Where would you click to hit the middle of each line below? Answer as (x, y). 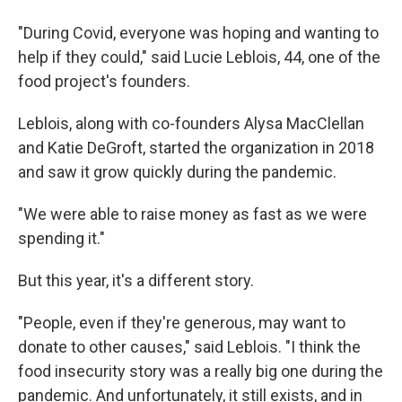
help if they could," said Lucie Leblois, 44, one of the (199, 57)
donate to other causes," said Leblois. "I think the (189, 347)
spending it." (61, 239)
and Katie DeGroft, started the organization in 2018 (196, 148)
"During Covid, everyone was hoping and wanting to (198, 33)
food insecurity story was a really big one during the (201, 371)
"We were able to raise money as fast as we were (192, 214)
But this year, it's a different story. (136, 281)
